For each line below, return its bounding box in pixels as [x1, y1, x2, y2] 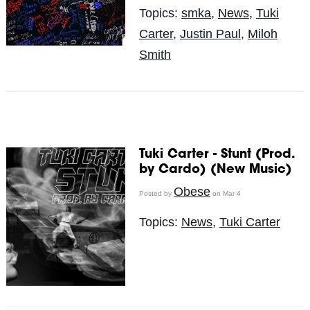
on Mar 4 [210, 189, 241, 197]
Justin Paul [179, 26, 241, 41]
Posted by [138, 189, 174, 197]
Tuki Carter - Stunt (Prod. [138, 148, 293, 161]
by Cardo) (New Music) [138, 163, 292, 176]
